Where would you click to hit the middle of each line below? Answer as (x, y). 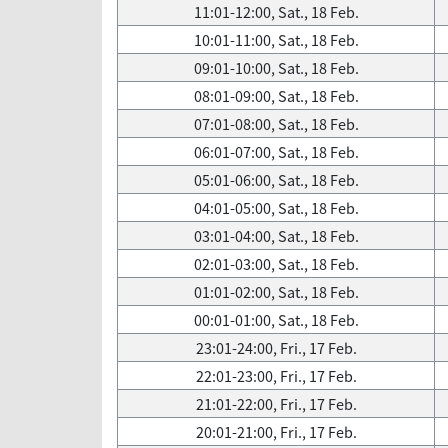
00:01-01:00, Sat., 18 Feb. (276, 320)
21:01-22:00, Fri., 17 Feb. (276, 404)
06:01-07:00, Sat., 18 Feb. (276, 152)
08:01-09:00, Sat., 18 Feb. (276, 96)
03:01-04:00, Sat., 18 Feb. (276, 236)
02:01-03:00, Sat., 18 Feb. (276, 264)
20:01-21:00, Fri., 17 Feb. (276, 432)
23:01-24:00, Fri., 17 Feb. (276, 348)
